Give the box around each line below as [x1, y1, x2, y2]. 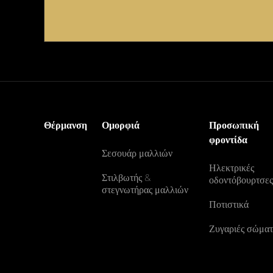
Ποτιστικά [209, 199, 249, 210]
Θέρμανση [44, 119, 87, 131]
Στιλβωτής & [102, 172, 151, 183]
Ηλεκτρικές [209, 162, 255, 174]
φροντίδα [209, 134, 248, 146]
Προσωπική [209, 119, 260, 131]
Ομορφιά [102, 119, 140, 131]
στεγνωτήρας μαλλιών [102, 184, 188, 196]
